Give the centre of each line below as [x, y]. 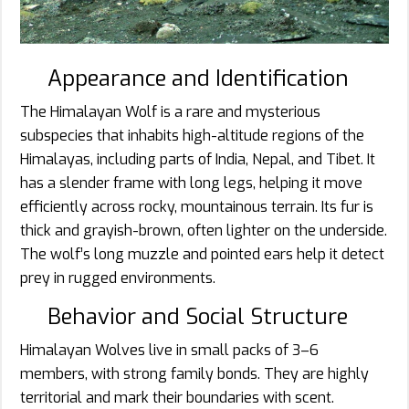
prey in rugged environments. [118, 278]
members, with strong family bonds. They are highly [194, 373]
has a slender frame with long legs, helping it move [191, 183]
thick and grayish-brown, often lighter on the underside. [204, 230]
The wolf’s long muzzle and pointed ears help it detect [202, 254]
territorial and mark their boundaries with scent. [177, 397]
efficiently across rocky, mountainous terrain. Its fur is [197, 206]
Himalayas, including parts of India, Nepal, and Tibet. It [198, 159]
